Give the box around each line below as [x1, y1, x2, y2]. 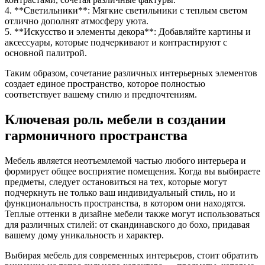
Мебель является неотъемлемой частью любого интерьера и [5, 156, 246, 166]
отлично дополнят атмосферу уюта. [5, 16, 148, 27]
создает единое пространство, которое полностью [5, 79, 205, 89]
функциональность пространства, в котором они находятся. [5, 198, 245, 209]
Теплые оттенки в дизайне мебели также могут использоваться [5, 209, 260, 219]
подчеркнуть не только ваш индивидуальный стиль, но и [5, 188, 235, 198]
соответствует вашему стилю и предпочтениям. [5, 89, 197, 100]
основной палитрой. [5, 48, 87, 59]
